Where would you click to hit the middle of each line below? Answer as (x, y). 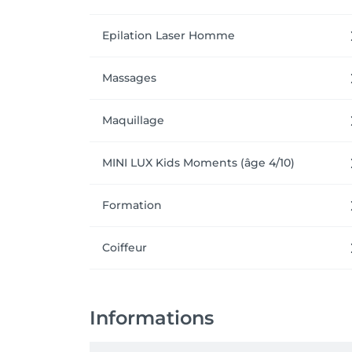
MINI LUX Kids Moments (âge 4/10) (198, 163)
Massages (129, 78)
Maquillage (133, 120)
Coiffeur (125, 247)
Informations (152, 318)
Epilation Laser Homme (169, 35)
